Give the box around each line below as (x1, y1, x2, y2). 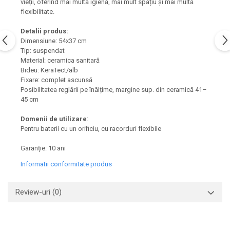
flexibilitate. (21, 7, 54, 15)
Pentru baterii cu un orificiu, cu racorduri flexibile (21, 124, 161, 132)
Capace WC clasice (8, 1, 68, 9)
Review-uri (15, 187, 52, 197)
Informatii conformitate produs (21, 160, 112, 168)
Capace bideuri (8, 14, 56, 23)
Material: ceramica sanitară (21, 56, 100, 64)
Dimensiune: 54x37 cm (21, 36, 87, 45)
